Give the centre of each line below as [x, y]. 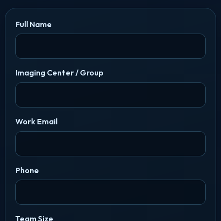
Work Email [36, 121]
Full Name [33, 24]
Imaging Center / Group [59, 73]
